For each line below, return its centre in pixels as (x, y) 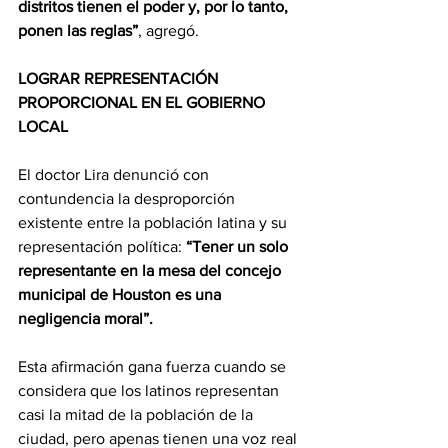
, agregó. (170, 30)
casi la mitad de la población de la (137, 414)
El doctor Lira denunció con (115, 174)
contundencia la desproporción (128, 198)
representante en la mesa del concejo (151, 270)
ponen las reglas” (78, 30)
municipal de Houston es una (121, 294)
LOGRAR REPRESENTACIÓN (120, 78)
